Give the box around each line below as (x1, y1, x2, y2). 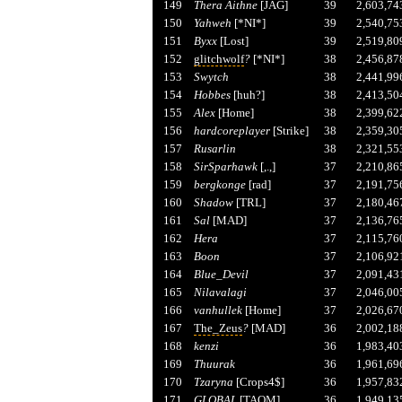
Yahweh (193, 15, 232, 30)
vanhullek (193, 302, 242, 317)
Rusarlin (193, 141, 236, 155)
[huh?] (230, 87, 265, 101)
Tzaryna (193, 374, 233, 389)
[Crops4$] (232, 374, 284, 389)
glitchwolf (193, 51, 244, 66)
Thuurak (193, 356, 235, 371)
